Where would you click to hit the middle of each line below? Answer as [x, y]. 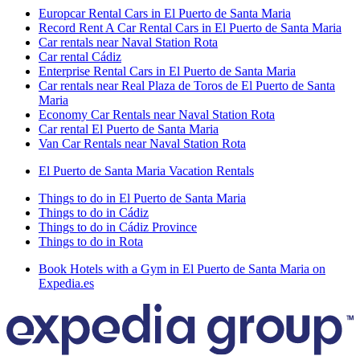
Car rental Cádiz [80, 57]
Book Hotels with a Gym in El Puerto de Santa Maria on [182, 269]
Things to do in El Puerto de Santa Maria [142, 198]
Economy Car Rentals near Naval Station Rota [157, 115]
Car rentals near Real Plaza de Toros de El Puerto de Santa [187, 86]
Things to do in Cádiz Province [118, 227]
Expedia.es [66, 284]
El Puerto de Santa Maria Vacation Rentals [146, 171]
